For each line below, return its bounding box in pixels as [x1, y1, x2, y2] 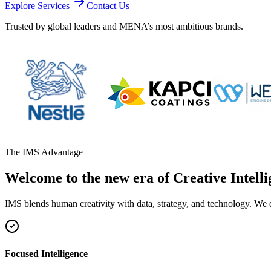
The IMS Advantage [5, 146, 83, 157]
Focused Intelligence [5, 248, 88, 259]
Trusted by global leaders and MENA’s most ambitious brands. [5, 21, 243, 31]
